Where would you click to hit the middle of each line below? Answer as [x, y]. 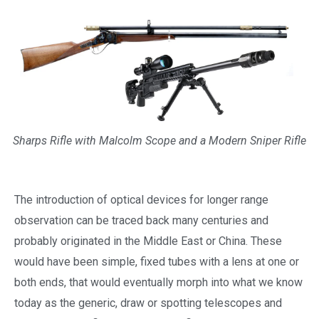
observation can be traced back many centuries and [141, 220]
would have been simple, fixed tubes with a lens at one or [157, 261]
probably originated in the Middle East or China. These [148, 241]
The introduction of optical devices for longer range [141, 199]
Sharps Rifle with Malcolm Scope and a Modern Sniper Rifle [159, 141]
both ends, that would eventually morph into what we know [158, 282]
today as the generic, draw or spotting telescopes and [148, 303]
